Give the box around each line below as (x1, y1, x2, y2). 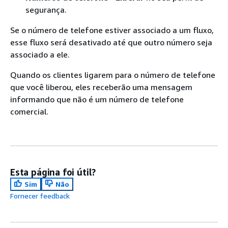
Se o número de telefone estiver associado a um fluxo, (10, 25, 214, 35)
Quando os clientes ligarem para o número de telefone (10, 70, 215, 80)
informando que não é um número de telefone (10, 94, 184, 104)
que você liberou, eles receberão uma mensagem (10, 82, 192, 92)
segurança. (25, 5, 67, 15)
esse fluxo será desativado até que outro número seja (10, 37, 212, 47)
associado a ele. (10, 49, 70, 60)
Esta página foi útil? (10, 166, 96, 178)
